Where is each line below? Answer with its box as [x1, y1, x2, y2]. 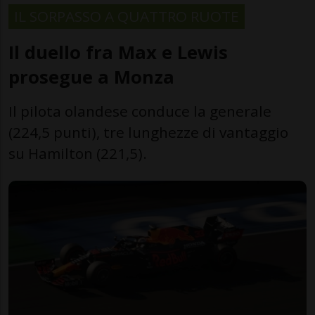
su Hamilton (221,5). [8, 143, 147, 163]
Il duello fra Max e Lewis [8, 39, 228, 65]
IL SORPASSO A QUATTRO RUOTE [14, 6, 239, 26]
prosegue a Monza [8, 64, 174, 89]
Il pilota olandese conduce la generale [8, 101, 271, 121]
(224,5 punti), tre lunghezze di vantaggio [8, 122, 288, 142]
